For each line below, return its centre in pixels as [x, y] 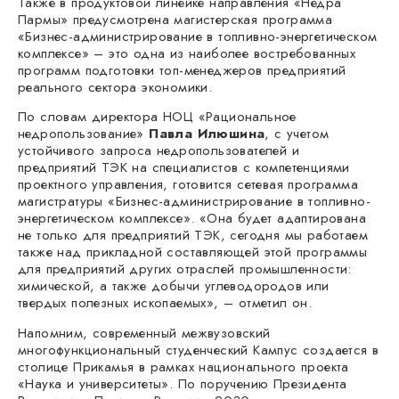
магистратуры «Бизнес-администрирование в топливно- [194, 202]
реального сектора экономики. [115, 87]
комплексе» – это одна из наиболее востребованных [187, 53]
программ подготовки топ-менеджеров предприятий [182, 70]
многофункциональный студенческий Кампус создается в [199, 350]
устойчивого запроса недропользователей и [159, 151]
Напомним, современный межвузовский [144, 333]
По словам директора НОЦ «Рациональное [157, 117]
